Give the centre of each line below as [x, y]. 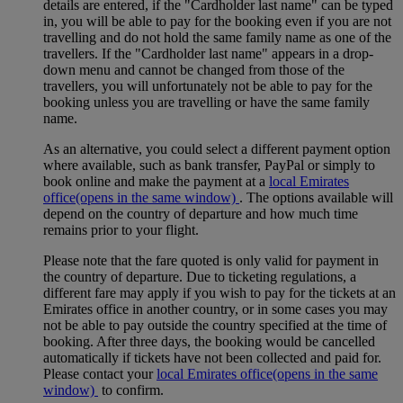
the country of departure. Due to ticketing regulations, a [200, 276]
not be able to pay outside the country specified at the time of [215, 325]
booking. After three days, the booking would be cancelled [209, 341]
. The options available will [316, 197]
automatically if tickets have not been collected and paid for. [212, 357]
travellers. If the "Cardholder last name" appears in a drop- [208, 53]
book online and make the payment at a [156, 181]
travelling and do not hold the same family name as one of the [217, 37]
